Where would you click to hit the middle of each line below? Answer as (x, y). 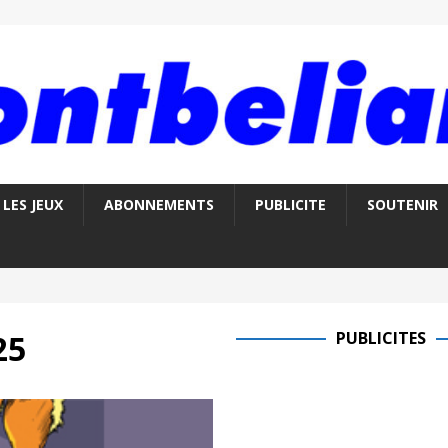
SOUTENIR (402, 205)
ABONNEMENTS (158, 205)
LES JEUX (32, 205)
